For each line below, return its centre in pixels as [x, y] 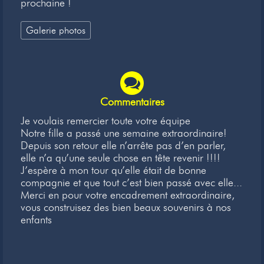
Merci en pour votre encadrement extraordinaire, [128, 195]
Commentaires [132, 102]
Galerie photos [56, 30]
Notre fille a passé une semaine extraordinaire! [124, 133]
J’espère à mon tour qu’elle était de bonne [113, 171]
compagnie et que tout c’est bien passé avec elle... [131, 183]
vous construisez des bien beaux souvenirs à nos [126, 208]
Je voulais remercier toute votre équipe [105, 121]
